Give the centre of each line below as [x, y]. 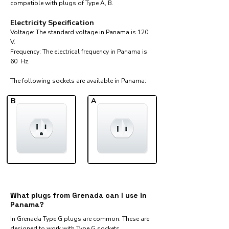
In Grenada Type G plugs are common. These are [80, 219]
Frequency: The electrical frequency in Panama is [79, 52]
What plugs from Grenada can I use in [78, 195]
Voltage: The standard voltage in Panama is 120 [79, 32]
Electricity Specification [52, 23]
